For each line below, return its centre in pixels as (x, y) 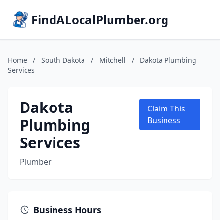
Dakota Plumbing (168, 60)
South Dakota (63, 60)
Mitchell (112, 60)
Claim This (166, 109)
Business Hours (67, 210)
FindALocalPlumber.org (100, 19)
